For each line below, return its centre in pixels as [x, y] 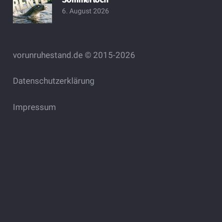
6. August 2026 [85, 11]
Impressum [34, 107]
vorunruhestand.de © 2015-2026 [74, 55]
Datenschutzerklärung [54, 81]
